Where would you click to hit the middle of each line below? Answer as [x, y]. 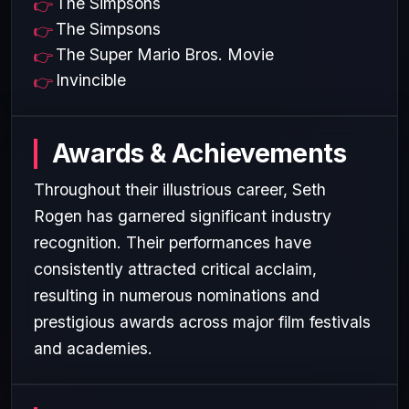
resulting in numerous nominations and [177, 295]
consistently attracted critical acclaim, [175, 268]
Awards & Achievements [199, 153]
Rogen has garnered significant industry [183, 215]
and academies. [93, 348]
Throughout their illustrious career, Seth [180, 189]
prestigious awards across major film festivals [202, 321]
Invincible [91, 79]
